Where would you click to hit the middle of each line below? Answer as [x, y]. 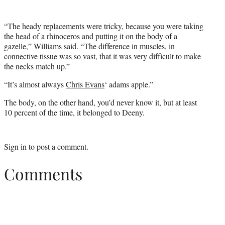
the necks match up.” [37, 66]
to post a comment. [58, 146]
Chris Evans [85, 84]
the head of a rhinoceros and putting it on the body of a [91, 36]
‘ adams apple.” [129, 84]
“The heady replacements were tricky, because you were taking [104, 26]
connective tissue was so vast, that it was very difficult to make [102, 56]
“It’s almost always [35, 84]
